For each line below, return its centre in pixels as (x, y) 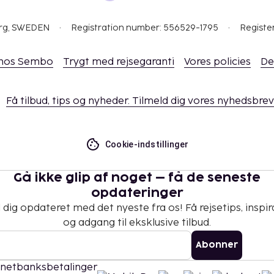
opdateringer (137, 193)
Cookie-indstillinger (147, 144)
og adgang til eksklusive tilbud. (137, 223)
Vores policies (217, 62)
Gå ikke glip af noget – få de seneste (137, 178)
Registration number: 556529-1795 (145, 28)
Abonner (217, 245)
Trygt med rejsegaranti (118, 62)
